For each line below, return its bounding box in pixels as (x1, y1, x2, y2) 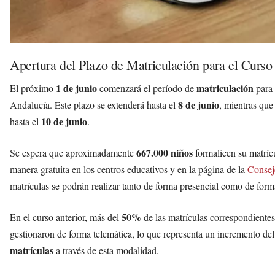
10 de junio (41, 114, 87, 129)
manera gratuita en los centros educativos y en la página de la (10, 163, 247, 176)
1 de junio (56, 81, 97, 96)
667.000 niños (136, 145, 193, 160)
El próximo (10, 82, 56, 95)
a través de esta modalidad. (53, 244, 159, 257)
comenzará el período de (97, 82, 196, 95)
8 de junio (178, 98, 219, 112)
